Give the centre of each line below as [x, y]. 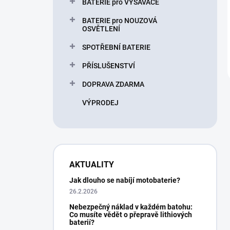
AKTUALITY [92, 165]
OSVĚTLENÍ [101, 29]
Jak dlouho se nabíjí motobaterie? [125, 180]
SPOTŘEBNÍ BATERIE [116, 47]
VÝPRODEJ [100, 103]
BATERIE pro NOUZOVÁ [120, 21]
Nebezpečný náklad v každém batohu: [131, 207]
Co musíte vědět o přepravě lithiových [131, 215]
